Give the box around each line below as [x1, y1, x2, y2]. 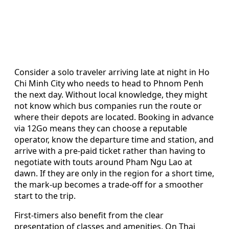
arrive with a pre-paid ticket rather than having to [14, 145, 205, 156]
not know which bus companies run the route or [14, 100, 202, 111]
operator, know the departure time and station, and [14, 133, 214, 145]
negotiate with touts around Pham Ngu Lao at [14, 156, 192, 168]
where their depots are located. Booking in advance [14, 111, 214, 123]
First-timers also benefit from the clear [14, 209, 164, 221]
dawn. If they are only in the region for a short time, [14, 167, 214, 179]
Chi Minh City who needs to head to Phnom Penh [14, 77, 203, 89]
